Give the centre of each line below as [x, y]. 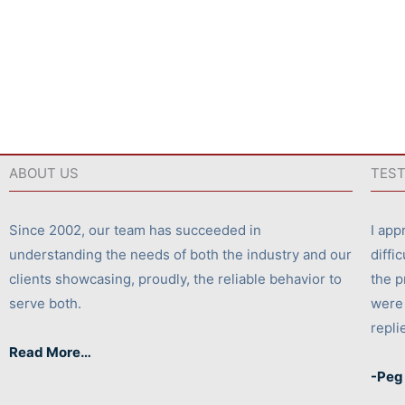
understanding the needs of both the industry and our [180, 255]
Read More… [50, 352]
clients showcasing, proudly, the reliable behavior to [175, 279]
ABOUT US [44, 174]
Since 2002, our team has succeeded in [135, 231]
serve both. [45, 304]
